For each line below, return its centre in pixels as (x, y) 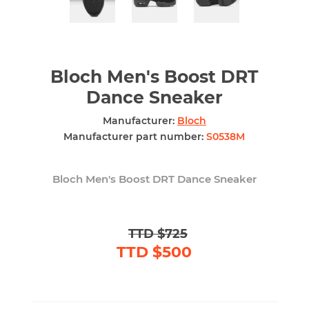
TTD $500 (154, 252)
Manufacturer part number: (134, 136)
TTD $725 (158, 233)
